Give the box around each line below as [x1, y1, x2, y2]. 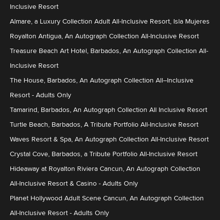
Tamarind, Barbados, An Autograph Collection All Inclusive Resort [10, 106, 207, 113]
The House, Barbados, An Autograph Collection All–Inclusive [10, 77, 193, 84]
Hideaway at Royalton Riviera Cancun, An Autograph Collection [10, 165, 200, 172]
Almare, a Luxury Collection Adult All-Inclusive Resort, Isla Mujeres [10, 18, 210, 25]
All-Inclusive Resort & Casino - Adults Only [10, 180, 138, 187]
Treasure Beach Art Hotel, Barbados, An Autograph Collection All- [10, 47, 208, 55]
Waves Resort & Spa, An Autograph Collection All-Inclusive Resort [10, 136, 209, 143]
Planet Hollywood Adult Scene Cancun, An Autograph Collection [10, 194, 204, 202]
